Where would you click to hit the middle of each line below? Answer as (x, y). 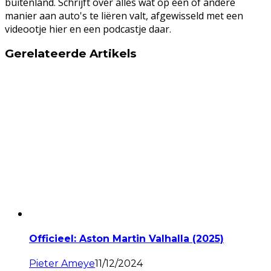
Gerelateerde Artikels (70, 54)
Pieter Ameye (62, 263)
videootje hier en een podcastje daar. (88, 29)
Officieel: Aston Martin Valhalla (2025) (126, 239)
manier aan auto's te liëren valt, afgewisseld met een (124, 15)
